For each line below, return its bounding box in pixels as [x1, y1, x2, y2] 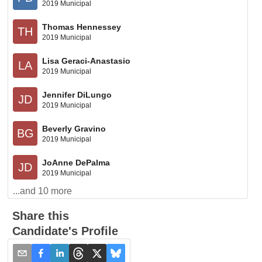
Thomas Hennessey [42, 22, 122, 32]
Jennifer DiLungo [42, 89, 112, 99]
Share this [12, 209, 70, 222]
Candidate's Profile [12, 225, 119, 237]
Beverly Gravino [42, 123, 106, 133]
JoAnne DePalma [42, 157, 111, 167]
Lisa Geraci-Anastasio [42, 56, 131, 65]
